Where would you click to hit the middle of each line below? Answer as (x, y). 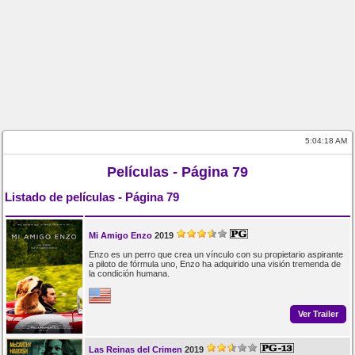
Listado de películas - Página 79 (92, 197)
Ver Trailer (318, 314)
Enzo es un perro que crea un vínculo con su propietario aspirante (216, 254)
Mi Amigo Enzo (120, 235)
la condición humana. (129, 273)
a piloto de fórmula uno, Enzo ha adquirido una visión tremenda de (214, 263)
